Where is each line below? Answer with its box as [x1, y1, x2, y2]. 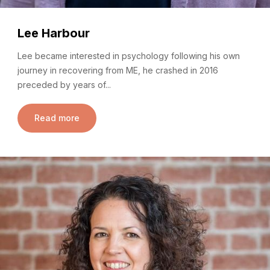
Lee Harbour [17, 26, 90, 41]
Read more [34, 113, 80, 124]
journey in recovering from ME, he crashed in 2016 [17, 64, 218, 75]
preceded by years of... [17, 79, 111, 90]
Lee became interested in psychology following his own [17, 50, 240, 61]
